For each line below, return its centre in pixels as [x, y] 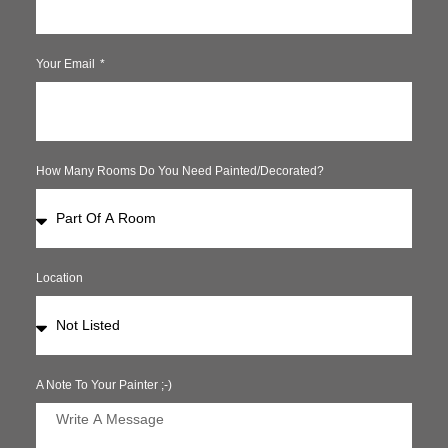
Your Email [66, 64]
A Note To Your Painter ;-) [103, 385]
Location [59, 278]
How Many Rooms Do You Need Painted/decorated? [179, 171]
